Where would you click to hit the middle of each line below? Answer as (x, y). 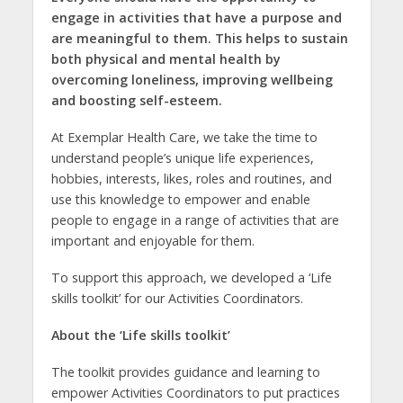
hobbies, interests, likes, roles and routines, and (191, 178)
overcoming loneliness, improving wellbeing (192, 80)
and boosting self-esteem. (136, 100)
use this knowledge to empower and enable (180, 199)
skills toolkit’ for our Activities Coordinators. (177, 298)
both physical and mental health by (166, 59)
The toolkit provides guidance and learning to (185, 372)
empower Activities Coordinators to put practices (195, 392)
